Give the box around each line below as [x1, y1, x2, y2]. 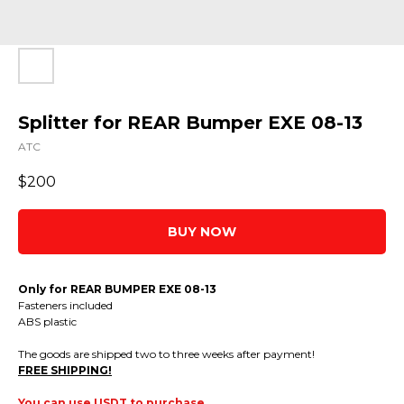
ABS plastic [18, 315, 77, 329]
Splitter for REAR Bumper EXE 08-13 [18, 112, 363, 133]
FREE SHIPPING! [18, 363, 112, 378]
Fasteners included [18, 298, 113, 313]
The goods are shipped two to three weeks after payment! [18, 347, 315, 362]
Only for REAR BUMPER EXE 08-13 [18, 282, 216, 297]
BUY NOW [168, 224, 236, 241]
